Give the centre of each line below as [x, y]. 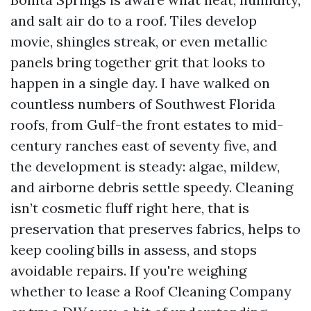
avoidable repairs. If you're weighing [128, 270]
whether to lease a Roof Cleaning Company [151, 291]
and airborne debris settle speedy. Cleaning [152, 187]
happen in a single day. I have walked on [140, 83]
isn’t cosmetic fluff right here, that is [130, 208]
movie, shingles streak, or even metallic [139, 41]
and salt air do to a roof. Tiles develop [134, 20]
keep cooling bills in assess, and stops [134, 250]
